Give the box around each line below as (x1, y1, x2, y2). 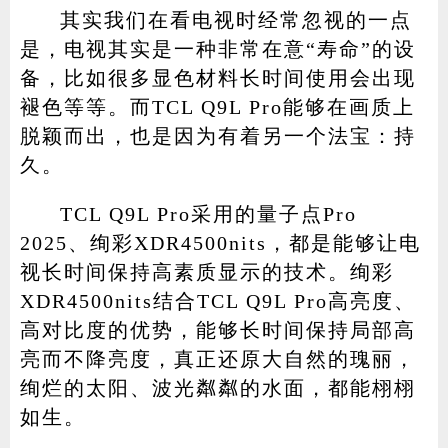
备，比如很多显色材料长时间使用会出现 (19, 67, 416, 90)
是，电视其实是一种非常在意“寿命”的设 (19, 38, 416, 61)
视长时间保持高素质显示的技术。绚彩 (19, 261, 394, 284)
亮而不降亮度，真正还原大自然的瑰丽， (19, 348, 416, 371)
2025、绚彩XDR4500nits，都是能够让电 (19, 232, 421, 255)
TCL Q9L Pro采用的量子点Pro (59, 203, 357, 226)
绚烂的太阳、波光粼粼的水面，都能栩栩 (19, 377, 416, 400)
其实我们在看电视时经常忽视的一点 (59, 9, 412, 32)
